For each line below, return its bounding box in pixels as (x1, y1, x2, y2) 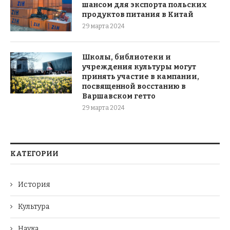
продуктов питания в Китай (82, 10, 194, 19)
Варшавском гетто (82, 91, 156, 101)
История (18, 180, 50, 189)
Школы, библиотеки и (82, 52, 171, 62)
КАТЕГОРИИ (10, 149, 59, 158)
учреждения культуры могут (82, 62, 196, 71)
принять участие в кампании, (82, 72, 199, 81)
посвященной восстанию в (82, 82, 186, 91)
